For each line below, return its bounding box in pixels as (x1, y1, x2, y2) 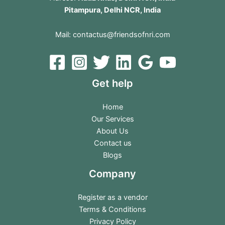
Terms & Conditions (79, 204, 146, 214)
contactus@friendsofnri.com (72, 30, 170, 40)
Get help (92, 77, 133, 89)
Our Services (91, 114, 134, 124)
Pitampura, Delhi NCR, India (64, 5, 161, 15)
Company (89, 167, 136, 180)
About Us (96, 126, 129, 136)
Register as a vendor (77, 192, 148, 202)
